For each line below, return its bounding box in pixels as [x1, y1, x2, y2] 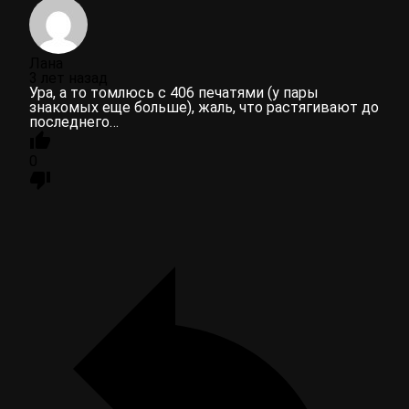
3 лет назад [29, 68, 108, 87]
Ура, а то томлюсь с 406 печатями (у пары [29, 83, 319, 101]
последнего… [29, 112, 119, 131]
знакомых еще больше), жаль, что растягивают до [29, 98, 379, 116]
